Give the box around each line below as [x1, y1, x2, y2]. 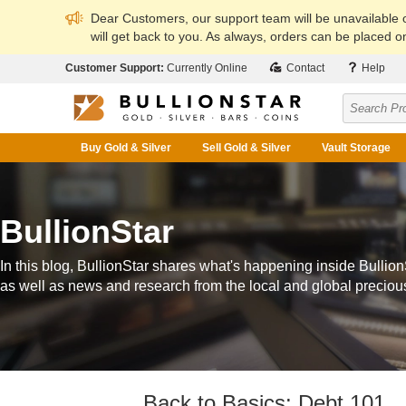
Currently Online [167, 62, 247, 74]
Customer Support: [65, 62, 167, 74]
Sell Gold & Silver [202, 141, 291, 154]
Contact [284, 62, 324, 74]
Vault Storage [322, 141, 391, 154]
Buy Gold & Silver [81, 141, 171, 154]
